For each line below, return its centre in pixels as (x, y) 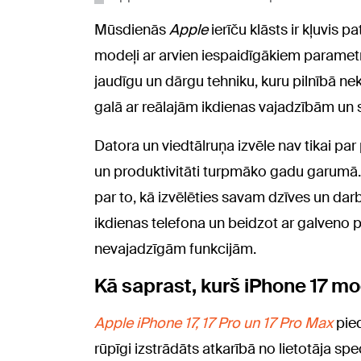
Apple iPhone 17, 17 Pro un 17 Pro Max (214, 323)
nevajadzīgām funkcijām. (175, 249)
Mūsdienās (132, 29)
